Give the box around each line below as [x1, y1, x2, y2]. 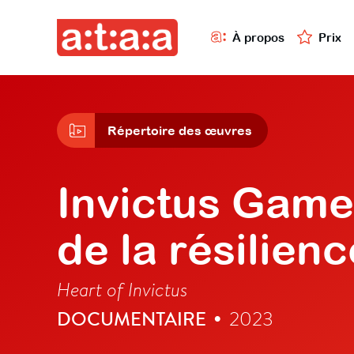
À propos [232, 30, 284, 44]
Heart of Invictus [57, 277, 187, 302]
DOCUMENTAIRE [57, 306, 206, 332]
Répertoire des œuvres [107, 123, 252, 138]
